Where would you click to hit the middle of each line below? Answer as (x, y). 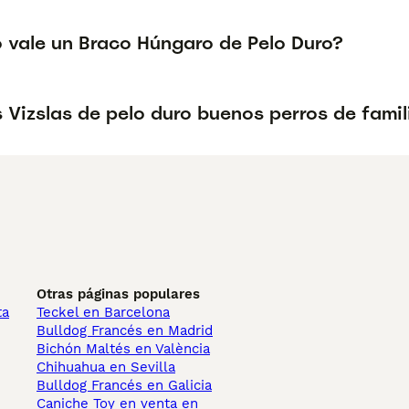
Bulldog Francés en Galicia (124, 385)
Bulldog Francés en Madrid (125, 330)
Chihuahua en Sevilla (106, 367)
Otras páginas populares (118, 294)
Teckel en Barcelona (103, 312)
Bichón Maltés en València (123, 349)
